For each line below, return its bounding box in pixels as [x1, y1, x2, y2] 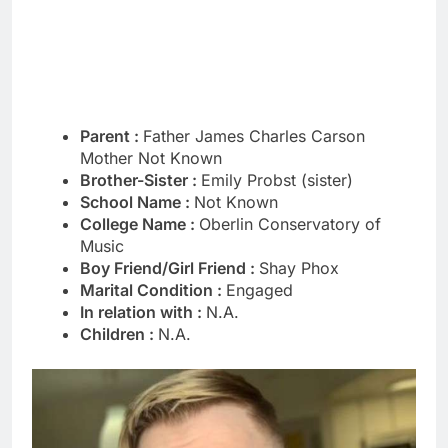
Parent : [80, 126, 143, 147]
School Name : [80, 192, 194, 213]
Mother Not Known [80, 148, 222, 169]
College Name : [80, 214, 199, 235]
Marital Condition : [80, 280, 226, 301]
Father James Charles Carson [143, 126, 365, 147]
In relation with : [80, 302, 206, 323]
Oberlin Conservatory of [199, 214, 381, 235]
